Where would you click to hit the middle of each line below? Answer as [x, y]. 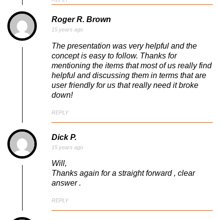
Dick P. [64, 137]
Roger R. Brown [81, 20]
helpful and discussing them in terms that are [129, 75]
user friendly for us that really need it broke [125, 85]
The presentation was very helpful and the [124, 46]
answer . [66, 183]
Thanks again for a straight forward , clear [123, 173]
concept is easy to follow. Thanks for [114, 56]
